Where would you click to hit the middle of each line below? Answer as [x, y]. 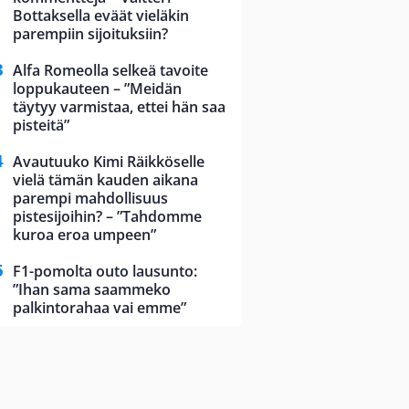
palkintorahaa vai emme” [100, 308]
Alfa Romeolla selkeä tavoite [110, 71]
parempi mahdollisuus [90, 199]
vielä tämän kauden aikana [105, 180]
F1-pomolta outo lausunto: [105, 272]
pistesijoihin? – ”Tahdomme [107, 217]
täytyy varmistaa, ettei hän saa [119, 107]
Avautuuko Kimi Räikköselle [109, 162]
